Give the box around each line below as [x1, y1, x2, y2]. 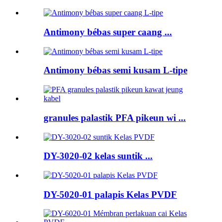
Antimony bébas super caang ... [44, 26, 172, 37]
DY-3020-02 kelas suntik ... [44, 151, 153, 162]
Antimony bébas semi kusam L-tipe [44, 65, 187, 76]
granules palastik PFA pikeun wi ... [44, 112, 186, 123]
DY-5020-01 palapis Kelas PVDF [44, 189, 177, 200]
